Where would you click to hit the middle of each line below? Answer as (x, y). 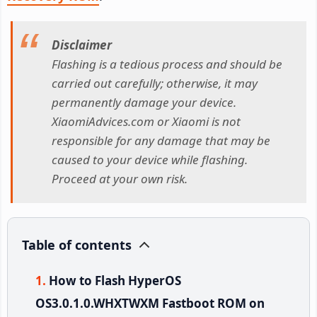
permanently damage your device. (144, 103)
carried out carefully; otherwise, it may (155, 83)
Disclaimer (82, 45)
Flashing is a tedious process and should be (167, 64)
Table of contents (77, 244)
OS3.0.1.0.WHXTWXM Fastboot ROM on (150, 303)
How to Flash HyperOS (115, 280)
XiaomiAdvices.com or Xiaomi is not (146, 122)
